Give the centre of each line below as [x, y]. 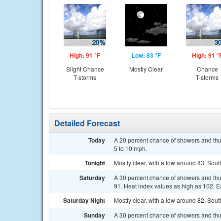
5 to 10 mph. [130, 148]
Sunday [94, 215]
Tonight [95, 163]
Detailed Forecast [87, 123]
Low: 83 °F [146, 55]
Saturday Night [84, 200]
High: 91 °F [85, 55]
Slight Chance [85, 69]
